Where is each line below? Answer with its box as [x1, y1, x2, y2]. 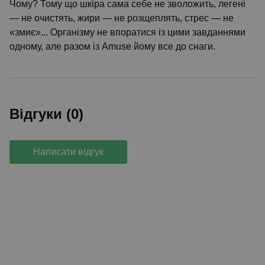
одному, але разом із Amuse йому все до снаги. [9, 41, 215, 51]
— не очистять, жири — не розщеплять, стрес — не [9, 13, 234, 23]
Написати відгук [33, 147, 104, 157]
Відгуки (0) [9, 106, 83, 122]
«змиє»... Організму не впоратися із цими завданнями [9, 27, 245, 37]
